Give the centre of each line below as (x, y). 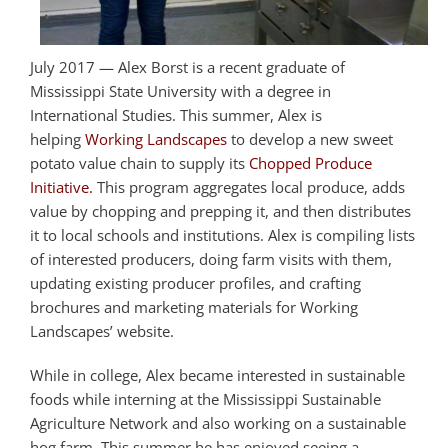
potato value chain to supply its (139, 162)
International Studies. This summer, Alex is (176, 114)
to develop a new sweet (310, 138)
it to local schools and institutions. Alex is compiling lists (222, 234)
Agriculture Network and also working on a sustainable (218, 422)
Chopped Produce (310, 162)
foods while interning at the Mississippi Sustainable (205, 398)
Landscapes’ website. (102, 330)
